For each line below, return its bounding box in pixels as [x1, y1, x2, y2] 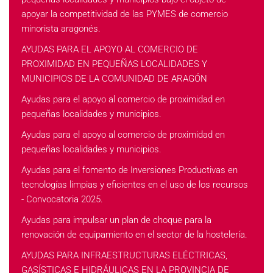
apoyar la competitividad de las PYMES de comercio [21, 9, 228, 19]
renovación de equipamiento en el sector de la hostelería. [21, 229, 247, 240]
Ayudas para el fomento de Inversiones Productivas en [21, 165, 238, 175]
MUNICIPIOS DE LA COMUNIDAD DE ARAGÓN [21, 73, 207, 84]
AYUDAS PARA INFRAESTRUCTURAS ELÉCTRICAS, [21, 250, 227, 261]
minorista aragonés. [21, 23, 101, 34]
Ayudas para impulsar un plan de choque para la [21, 214, 211, 225]
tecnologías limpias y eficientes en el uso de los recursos [21, 179, 248, 190]
